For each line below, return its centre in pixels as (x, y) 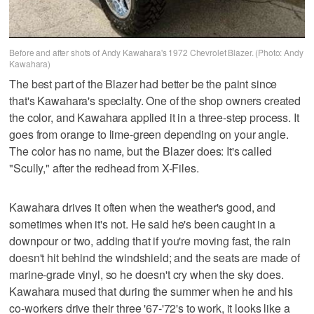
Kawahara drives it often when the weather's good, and (142, 207)
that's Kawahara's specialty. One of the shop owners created (155, 100)
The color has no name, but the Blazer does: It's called (141, 151)
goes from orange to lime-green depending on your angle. (149, 134)
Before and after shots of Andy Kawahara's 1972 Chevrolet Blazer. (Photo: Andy (156, 53)
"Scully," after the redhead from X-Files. (104, 168)
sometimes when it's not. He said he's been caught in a (142, 224)
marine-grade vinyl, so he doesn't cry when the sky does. (146, 274)
